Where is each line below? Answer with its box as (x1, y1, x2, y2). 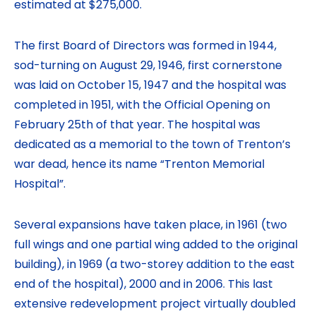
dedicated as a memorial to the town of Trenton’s (14, 140, 291, 151)
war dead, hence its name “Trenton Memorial (14, 159, 265, 171)
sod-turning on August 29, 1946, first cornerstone (14, 61, 282, 72)
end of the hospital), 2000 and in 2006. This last (14, 279, 273, 291)
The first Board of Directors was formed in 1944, (14, 41, 276, 52)
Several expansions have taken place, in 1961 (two (14, 220, 287, 231)
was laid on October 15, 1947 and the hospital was (14, 80, 286, 92)
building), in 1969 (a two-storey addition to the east (14, 260, 295, 271)
